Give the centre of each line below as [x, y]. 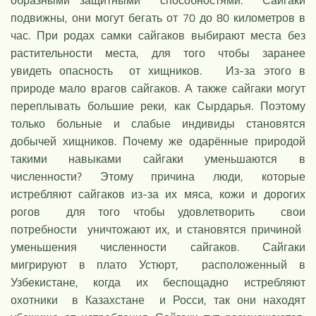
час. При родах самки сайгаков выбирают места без [158, 35]
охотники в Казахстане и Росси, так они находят [158, 299]
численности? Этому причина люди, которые [158, 176]
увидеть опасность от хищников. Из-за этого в [158, 70]
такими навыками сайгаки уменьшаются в [158, 158]
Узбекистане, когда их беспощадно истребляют [158, 282]
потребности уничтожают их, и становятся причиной [158, 229]
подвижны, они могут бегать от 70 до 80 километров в [158, 17]
